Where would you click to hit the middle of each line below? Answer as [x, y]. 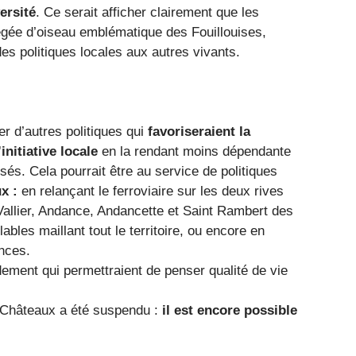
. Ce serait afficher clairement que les [147, 12]
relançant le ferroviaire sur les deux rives [162, 191]
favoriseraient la [199, 131]
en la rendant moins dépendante [194, 151]
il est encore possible [228, 310]
